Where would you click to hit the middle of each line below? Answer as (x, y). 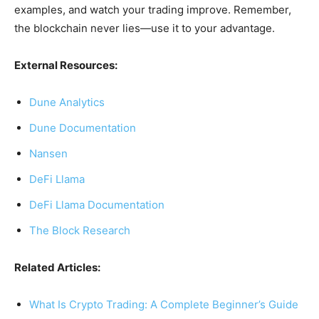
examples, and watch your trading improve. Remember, (153, 10)
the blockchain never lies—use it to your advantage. (145, 28)
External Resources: (66, 65)
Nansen (48, 153)
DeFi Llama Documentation (97, 205)
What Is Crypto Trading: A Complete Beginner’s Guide (164, 304)
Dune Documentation (83, 128)
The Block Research (80, 230)
